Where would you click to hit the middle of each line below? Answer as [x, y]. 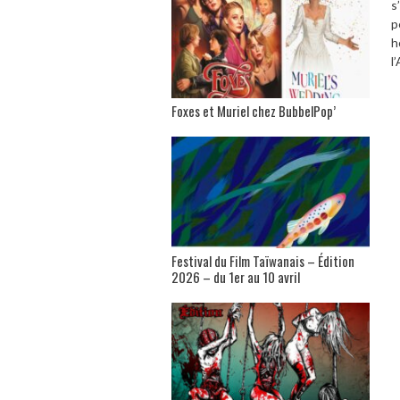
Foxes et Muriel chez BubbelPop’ [254, 111]
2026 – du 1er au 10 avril [236, 277]
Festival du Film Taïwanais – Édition [263, 261]
